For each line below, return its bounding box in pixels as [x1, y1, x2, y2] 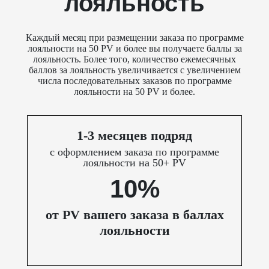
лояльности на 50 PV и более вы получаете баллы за [27, 43, 242, 54]
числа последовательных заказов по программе [37, 76, 232, 86]
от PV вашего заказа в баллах [45, 207, 224, 223]
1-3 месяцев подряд [77, 128, 192, 144]
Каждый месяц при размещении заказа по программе [25, 32, 244, 43]
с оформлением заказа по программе [50, 146, 219, 159]
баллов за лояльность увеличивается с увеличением [28, 65, 241, 76]
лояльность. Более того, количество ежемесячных [33, 54, 236, 65]
